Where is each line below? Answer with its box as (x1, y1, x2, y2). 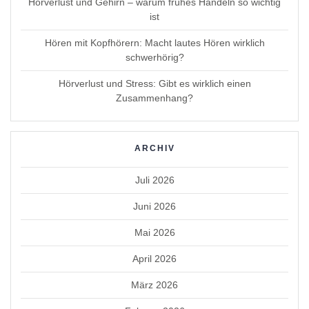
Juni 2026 (133, 200, 176, 212)
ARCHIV (134, 143, 175, 153)
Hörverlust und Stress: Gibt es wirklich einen (58, 77, 251, 89)
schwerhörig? (125, 51, 184, 63)
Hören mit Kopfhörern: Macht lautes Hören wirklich (44, 37, 265, 48)
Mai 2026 (134, 226, 175, 238)
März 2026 (131, 279, 178, 290)
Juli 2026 (134, 174, 175, 186)
